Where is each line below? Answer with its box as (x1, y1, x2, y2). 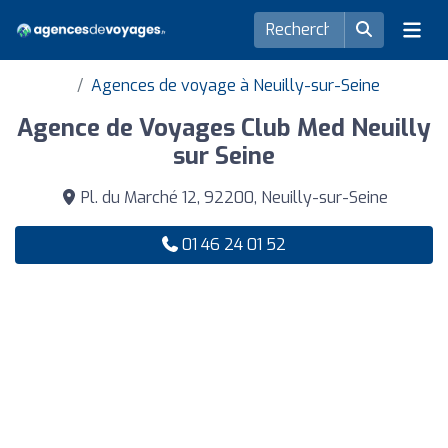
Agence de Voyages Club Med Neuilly (17, 112, 431, 144)
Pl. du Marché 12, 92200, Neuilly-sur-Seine (76, 187, 388, 208)
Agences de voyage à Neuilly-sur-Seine (90, 75, 380, 96)
